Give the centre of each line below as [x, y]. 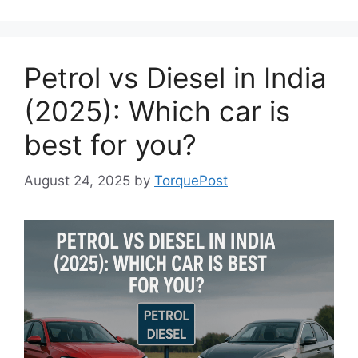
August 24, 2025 [77, 180]
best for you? [110, 145]
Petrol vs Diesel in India [175, 78]
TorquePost [191, 180]
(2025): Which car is [157, 111]
